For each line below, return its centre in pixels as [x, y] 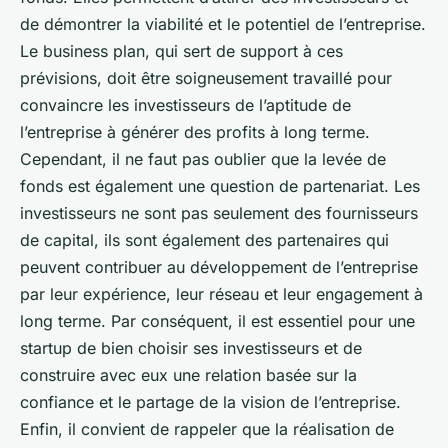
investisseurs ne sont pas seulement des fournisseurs [219, 213]
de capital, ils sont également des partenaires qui [204, 240]
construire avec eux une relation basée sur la [188, 375]
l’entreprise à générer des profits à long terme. [195, 132]
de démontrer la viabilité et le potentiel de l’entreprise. [223, 24]
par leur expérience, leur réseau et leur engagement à [221, 294]
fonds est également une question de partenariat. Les [220, 186]
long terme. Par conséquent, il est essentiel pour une [217, 321]
